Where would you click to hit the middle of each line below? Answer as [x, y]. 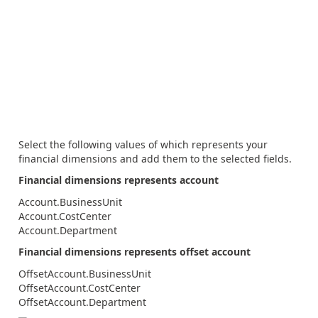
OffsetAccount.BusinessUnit [85, 273]
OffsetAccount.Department [82, 302]
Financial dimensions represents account [119, 180]
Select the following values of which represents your [143, 144]
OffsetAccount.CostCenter [79, 287]
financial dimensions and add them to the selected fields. [155, 158]
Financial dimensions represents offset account [135, 252]
